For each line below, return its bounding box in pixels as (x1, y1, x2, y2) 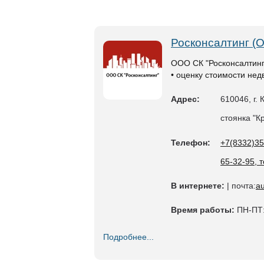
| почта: (225, 181, 256, 190)
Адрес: (171, 94, 200, 104)
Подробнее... (103, 232, 154, 242)
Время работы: (171, 205, 235, 214)
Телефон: (171, 138, 210, 147)
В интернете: (171, 181, 225, 190)
